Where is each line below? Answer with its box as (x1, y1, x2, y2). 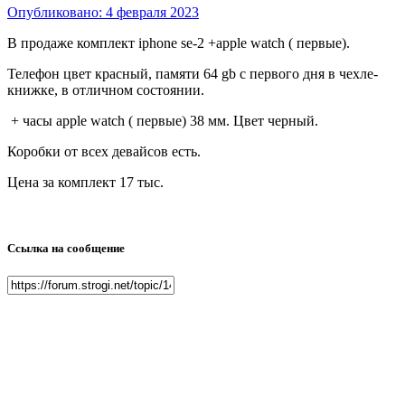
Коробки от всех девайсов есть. (7, 144, 204, 160)
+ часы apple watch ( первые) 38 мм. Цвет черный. (7, 113, 318, 129)
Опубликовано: (7, 5, 106, 21)
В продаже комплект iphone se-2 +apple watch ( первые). (7, 35, 350, 52)
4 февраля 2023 (106, 5, 199, 21)
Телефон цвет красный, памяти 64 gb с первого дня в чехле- (7, 66, 378, 82)
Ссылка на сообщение (7, 241, 125, 256)
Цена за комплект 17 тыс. (7, 174, 167, 191)
